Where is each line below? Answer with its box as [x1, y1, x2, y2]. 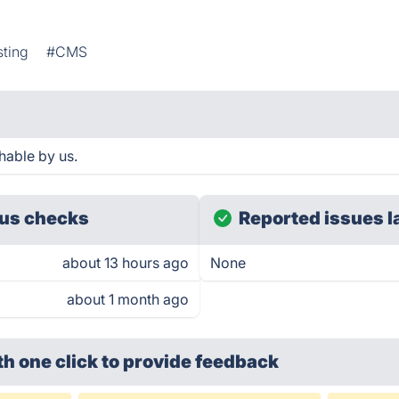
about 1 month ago [67, 290, 189, 308]
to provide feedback [102, 351, 280, 372]
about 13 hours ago [62, 254, 189, 272]
